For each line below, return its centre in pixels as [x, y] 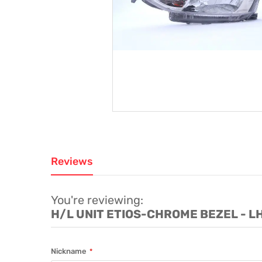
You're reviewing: [97, 200]
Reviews [72, 161]
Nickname [69, 251]
